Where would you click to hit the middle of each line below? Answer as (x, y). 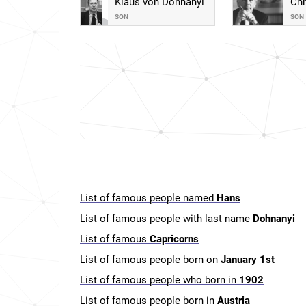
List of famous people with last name (166, 219)
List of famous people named (148, 198)
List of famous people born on (150, 260)
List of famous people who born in (159, 280)
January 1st (248, 260)
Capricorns (174, 239)
